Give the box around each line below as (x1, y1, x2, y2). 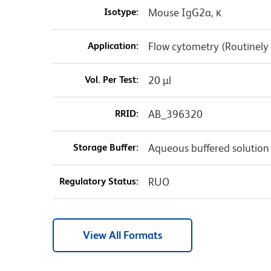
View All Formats (83, 229, 162, 242)
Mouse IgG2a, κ (148, 6, 221, 19)
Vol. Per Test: (84, 74, 139, 86)
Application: (87, 40, 139, 52)
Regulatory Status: (59, 175, 139, 188)
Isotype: (103, 6, 139, 18)
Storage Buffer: (73, 142, 139, 154)
